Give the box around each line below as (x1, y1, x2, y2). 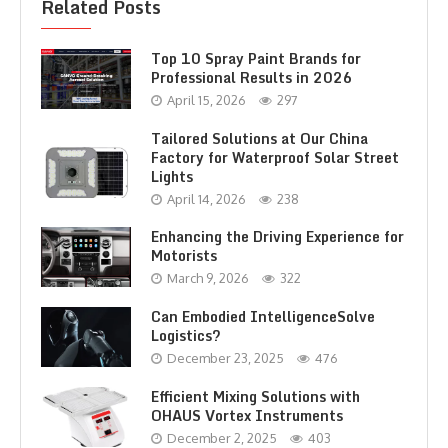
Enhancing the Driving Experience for (151, 225, 404, 249)
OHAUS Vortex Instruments (151, 404, 343, 428)
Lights (151, 164, 193, 188)
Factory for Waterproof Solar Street (151, 145, 399, 169)
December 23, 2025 (167, 350, 284, 367)
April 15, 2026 (167, 92, 246, 109)
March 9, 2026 (167, 270, 249, 287)
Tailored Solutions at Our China (151, 126, 368, 150)
